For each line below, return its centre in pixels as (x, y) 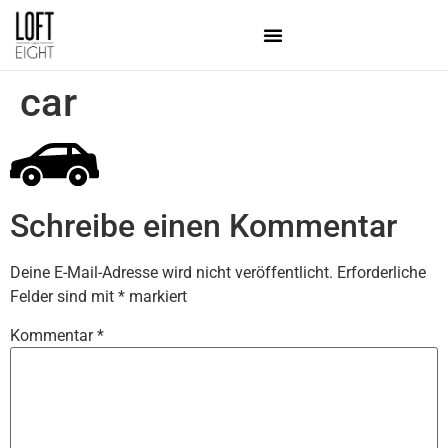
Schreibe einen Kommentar (203, 226)
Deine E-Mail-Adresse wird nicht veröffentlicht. (171, 273)
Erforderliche (381, 273)
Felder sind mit (64, 297)
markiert (156, 297)
